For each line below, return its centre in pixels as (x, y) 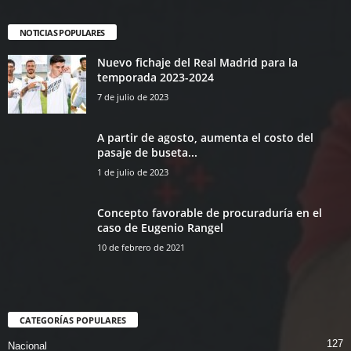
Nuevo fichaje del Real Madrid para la (197, 62)
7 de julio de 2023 (133, 96)
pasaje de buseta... (147, 152)
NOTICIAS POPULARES (62, 32)
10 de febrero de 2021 (141, 247)
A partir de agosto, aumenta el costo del (205, 137)
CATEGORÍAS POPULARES (73, 320)
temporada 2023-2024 (156, 77)
